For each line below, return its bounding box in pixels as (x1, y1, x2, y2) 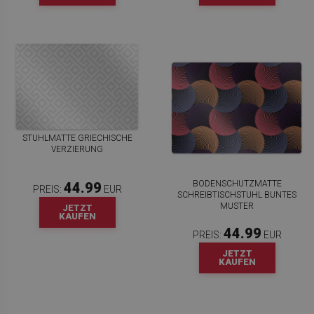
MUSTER (220, 201, 254, 212)
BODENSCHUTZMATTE (192, 179, 282, 189)
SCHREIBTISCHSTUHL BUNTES (177, 190, 296, 200)
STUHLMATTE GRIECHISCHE (22, 132, 132, 143)
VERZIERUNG (51, 144, 103, 154)
